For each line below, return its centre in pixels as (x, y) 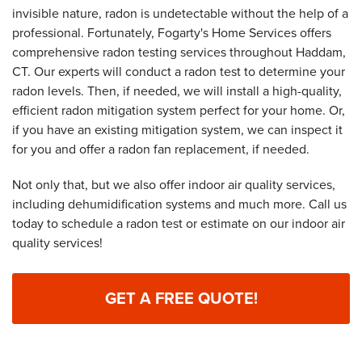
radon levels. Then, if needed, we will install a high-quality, (177, 91)
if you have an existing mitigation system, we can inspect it (177, 130)
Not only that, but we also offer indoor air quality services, (174, 185)
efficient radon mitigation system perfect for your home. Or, (179, 111)
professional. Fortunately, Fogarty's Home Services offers (172, 33)
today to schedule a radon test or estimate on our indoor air (179, 224)
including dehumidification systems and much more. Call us (179, 204)
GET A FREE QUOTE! (181, 299)
